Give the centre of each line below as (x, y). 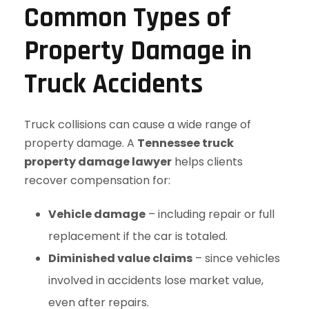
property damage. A (81, 143)
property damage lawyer (98, 162)
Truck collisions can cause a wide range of (138, 124)
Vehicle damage (97, 214)
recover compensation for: (97, 180)
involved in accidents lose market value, (156, 280)
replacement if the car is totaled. (138, 236)
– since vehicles (236, 258)
